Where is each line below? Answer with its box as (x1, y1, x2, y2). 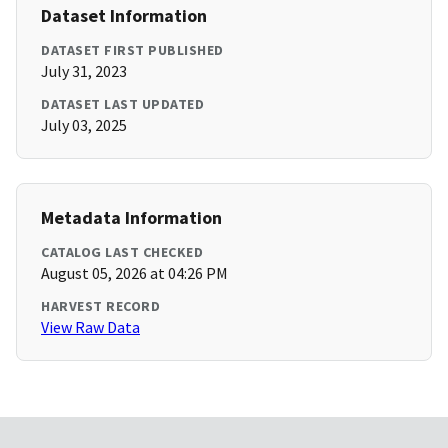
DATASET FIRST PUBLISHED (41, 41, 224, 60)
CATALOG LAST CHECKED (41, 243, 203, 262)
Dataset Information (41, 4, 207, 28)
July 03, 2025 (41, 115, 127, 136)
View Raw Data (41, 317, 140, 338)
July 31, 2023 (41, 61, 127, 82)
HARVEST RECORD (41, 297, 160, 316)
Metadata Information (41, 206, 222, 230)
